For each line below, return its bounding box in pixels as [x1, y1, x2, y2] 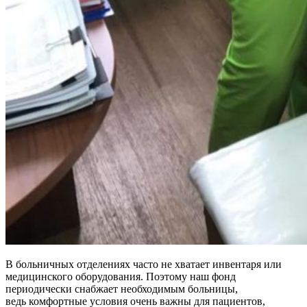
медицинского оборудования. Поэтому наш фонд [5, 270, 236, 282]
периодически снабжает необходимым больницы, [5, 282, 238, 295]
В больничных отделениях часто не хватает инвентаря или [5, 258, 282, 270]
